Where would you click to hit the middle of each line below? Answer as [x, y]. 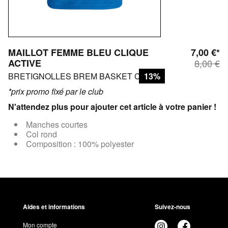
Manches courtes [57, 125]
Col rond [41, 134]
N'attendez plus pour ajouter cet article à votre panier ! [112, 107]
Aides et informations [54, 207]
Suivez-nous [172, 207]
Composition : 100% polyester [80, 144]
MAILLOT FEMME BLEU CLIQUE [78, 53]
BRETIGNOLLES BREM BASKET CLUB [82, 76]
